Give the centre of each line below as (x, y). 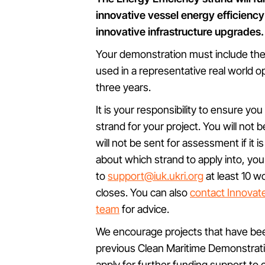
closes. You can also (143, 193)
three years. (123, 87)
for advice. (144, 209)
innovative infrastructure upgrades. (180, 32)
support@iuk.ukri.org (156, 176)
